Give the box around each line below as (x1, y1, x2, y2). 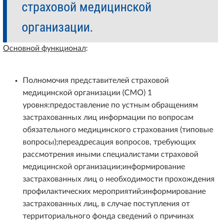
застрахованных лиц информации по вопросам (23, 113, 193, 122)
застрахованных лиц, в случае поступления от (23, 200, 190, 208)
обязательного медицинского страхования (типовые (23, 126, 213, 134)
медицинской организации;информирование (23, 163, 185, 171)
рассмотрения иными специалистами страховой (23, 150, 198, 159)
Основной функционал (3, 44, 86, 53)
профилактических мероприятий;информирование (23, 187, 206, 196)
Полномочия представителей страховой (23, 76, 169, 85)
